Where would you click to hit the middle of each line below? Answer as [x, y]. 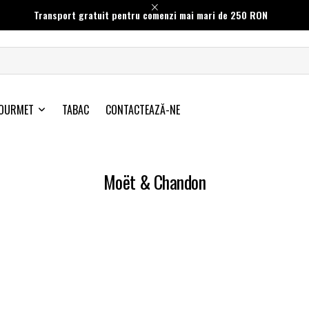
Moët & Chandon [154, 182]
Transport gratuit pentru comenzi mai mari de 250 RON [150, 15]
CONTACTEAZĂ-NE [143, 110]
